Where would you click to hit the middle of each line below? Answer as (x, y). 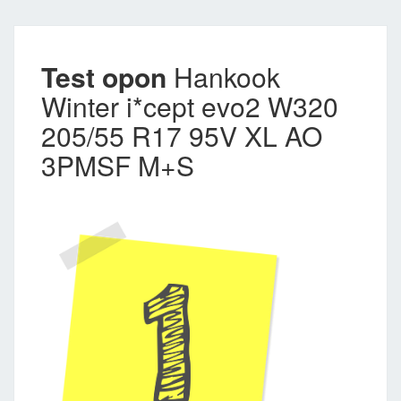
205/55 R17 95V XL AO (182, 135)
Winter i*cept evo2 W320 (190, 106)
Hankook (223, 76)
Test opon (104, 76)
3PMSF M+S (118, 165)
